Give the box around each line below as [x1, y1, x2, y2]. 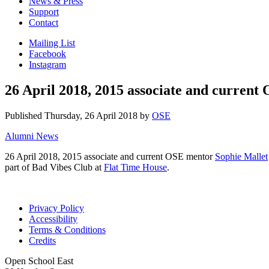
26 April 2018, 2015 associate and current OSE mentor [5, 151, 215, 162]
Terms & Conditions [29, 224, 106, 235]
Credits [29, 235, 56, 246]
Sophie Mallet [215, 151, 268, 162]
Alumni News [5, 130, 58, 141]
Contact [29, 17, 58, 28]
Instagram [29, 59, 66, 70]
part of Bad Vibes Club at [5, 162, 104, 172]
